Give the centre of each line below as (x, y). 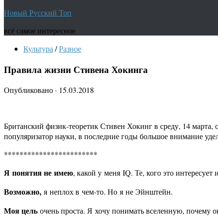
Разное (70, 48)
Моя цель (21, 211)
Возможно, (24, 192)
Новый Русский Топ (38, 12)
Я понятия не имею (38, 173)
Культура (38, 48)
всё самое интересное (40, 30)
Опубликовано (29, 90)
